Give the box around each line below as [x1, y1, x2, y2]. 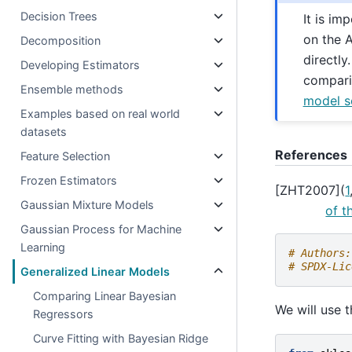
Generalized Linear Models [20, 265, 170, 278]
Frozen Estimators [20, 174, 118, 187]
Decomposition [20, 34, 101, 47]
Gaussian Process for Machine [20, 222, 182, 236]
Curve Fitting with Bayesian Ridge [33, 332, 209, 345]
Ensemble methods [20, 82, 124, 96]
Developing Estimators [20, 58, 141, 71]
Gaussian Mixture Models [20, 198, 155, 211]
